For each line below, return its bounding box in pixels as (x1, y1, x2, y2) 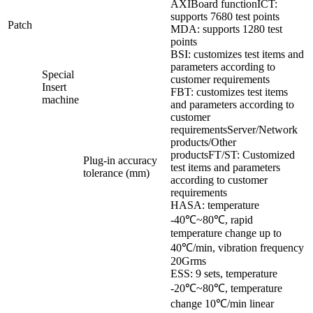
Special (42, 68, 74, 81)
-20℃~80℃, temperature (170, 282, 282, 295)
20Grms (170, 255, 206, 268)
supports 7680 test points (170, 10, 279, 23)
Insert (42, 81, 66, 94)
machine (42, 94, 79, 106)
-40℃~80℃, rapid (170, 214, 253, 226)
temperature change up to (170, 227, 282, 240)
